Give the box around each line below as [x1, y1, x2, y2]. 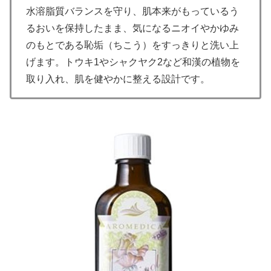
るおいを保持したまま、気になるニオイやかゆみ [26, 23, 239, 34]
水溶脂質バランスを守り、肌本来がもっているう [26, 6, 239, 17]
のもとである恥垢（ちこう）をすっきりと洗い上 [26, 40, 239, 51]
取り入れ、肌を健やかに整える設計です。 [26, 74, 210, 85]
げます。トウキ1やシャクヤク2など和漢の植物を [26, 57, 240, 68]
